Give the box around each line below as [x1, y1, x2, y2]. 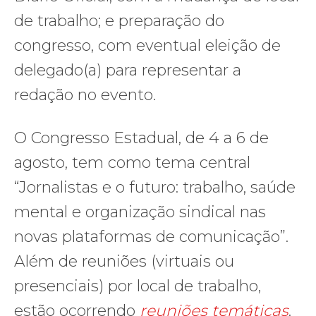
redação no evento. [14, 85, 156, 105]
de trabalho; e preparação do [14, 11, 224, 31]
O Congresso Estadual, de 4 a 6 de [14, 128, 269, 148]
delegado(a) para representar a [14, 61, 241, 80]
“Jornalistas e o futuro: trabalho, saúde [14, 178, 296, 197]
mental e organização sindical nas [14, 202, 266, 222]
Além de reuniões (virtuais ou [14, 252, 234, 272]
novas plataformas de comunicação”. [14, 227, 288, 247]
